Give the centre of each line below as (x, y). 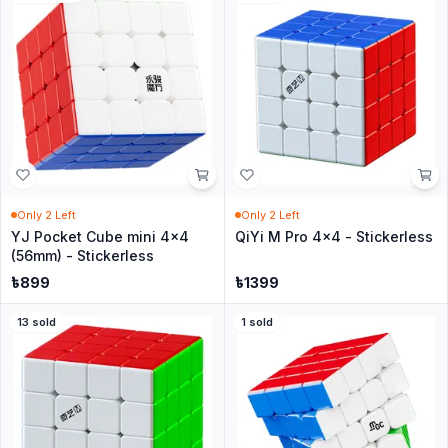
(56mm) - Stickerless (82, 255)
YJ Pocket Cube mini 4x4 (100, 236)
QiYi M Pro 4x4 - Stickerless (333, 236)
